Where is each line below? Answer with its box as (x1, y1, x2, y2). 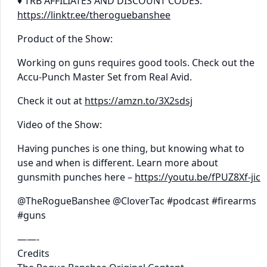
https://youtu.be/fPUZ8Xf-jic (135, 170, 260, 184)
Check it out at (17, 94, 85, 107)
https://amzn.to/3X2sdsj (85, 94, 193, 107)
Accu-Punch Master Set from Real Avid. (17, 70, 192, 83)
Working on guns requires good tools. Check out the (17, 55, 254, 69)
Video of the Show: (17, 117, 102, 131)
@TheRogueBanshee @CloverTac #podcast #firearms (17, 194, 256, 207)
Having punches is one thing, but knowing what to (17, 141, 244, 155)
